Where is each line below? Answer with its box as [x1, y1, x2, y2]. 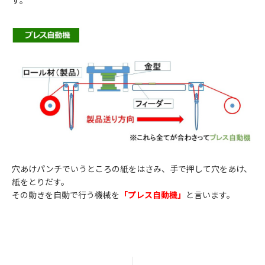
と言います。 [186, 189, 235, 201]
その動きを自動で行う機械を [12, 189, 119, 201]
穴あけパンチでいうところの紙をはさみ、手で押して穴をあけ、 [12, 163, 252, 175]
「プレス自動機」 [119, 189, 186, 201]
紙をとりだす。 [12, 176, 69, 188]
